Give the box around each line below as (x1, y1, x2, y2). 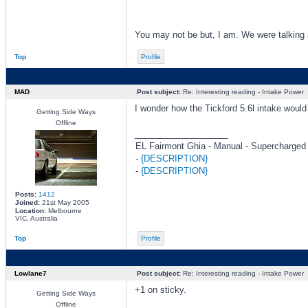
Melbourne (45, 207, 82, 214)
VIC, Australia (14, 214, 58, 222)
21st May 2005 (39, 199, 89, 206)
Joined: (14, 199, 40, 206)
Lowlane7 (14, 269, 47, 277)
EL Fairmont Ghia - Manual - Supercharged (135, 141, 306, 151)
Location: (14, 207, 46, 214)
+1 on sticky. (134, 285, 186, 295)
